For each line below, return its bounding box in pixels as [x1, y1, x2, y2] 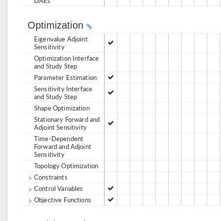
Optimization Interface [34, 53, 99, 63]
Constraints [34, 172, 68, 182]
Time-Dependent [34, 134, 84, 143]
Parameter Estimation [34, 73, 97, 82]
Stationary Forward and [34, 114, 100, 124]
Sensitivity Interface [34, 84, 93, 93]
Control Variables [34, 184, 83, 193]
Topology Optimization [34, 161, 99, 170]
